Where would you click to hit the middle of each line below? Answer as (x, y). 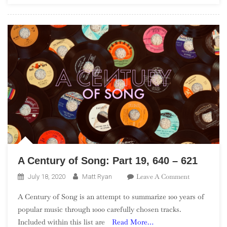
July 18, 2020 (47, 177)
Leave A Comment (163, 177)
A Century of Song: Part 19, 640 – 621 (108, 161)
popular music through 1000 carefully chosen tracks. (99, 210)
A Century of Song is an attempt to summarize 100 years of (111, 197)
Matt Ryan (97, 177)
